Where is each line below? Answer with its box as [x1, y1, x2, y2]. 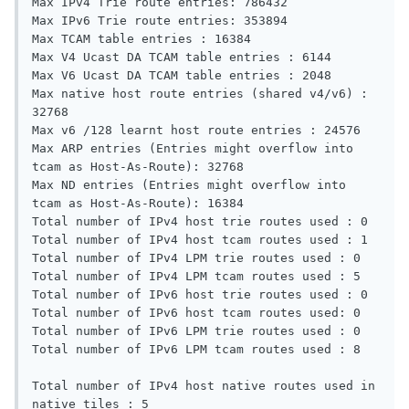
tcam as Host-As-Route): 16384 [32, 196, 251, 211]
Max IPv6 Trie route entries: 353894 [32, 14, 295, 28]
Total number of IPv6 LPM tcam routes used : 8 [32, 342, 368, 357]
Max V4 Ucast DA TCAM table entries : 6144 [32, 50, 339, 65]
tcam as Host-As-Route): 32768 [32, 160, 251, 174]
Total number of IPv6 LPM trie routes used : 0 [32, 324, 368, 339]
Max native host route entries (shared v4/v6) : [32, 87, 368, 101]
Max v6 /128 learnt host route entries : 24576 [32, 123, 368, 138]
